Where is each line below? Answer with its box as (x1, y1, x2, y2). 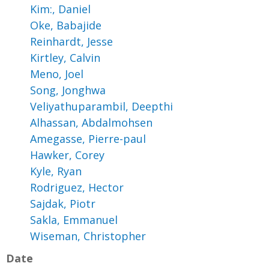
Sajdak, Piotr (30, 196, 95, 211)
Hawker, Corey (30, 147, 104, 162)
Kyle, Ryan (30, 163, 82, 178)
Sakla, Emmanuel (30, 212, 118, 227)
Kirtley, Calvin (30, 50, 100, 65)
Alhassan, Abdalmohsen (30, 115, 153, 130)
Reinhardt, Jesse (30, 34, 113, 49)
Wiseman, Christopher (30, 228, 146, 243)
